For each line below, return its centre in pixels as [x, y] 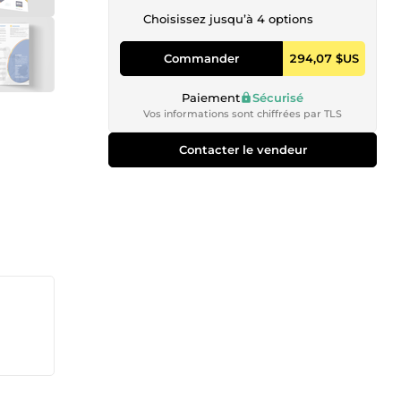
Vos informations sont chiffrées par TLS [243, 113]
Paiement [211, 97]
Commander [201, 58]
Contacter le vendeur [243, 149]
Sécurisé [278, 97]
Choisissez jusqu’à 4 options [228, 19]
